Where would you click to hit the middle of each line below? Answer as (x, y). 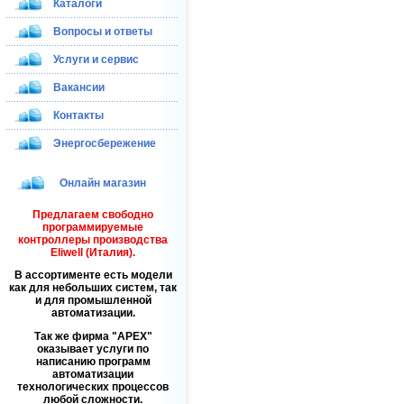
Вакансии (79, 87)
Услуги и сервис (96, 60)
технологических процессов (93, 386)
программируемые (93, 228)
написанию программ (93, 361)
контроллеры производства (93, 240)
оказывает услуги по (93, 349)
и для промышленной (93, 301)
